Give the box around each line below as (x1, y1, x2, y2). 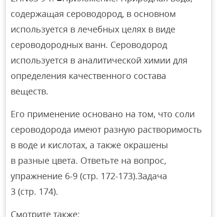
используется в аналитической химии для (11, 54, 188, 66)
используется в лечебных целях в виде (11, 23, 176, 35)
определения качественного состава (11, 69, 167, 81)
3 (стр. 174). (11, 185, 59, 197)
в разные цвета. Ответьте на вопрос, (11, 154, 167, 166)
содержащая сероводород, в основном (11, 7, 176, 19)
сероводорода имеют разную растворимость (11, 123, 202, 135)
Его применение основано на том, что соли (11, 108, 195, 120)
